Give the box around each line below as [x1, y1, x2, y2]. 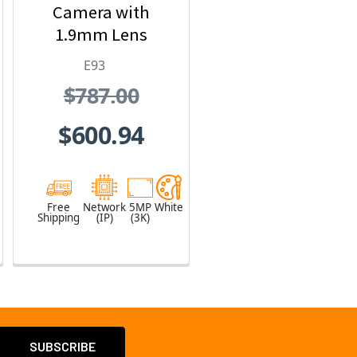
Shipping [37, 210, 80, 226]
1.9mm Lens [55, 22, 147, 45]
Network [83, 200, 126, 215]
